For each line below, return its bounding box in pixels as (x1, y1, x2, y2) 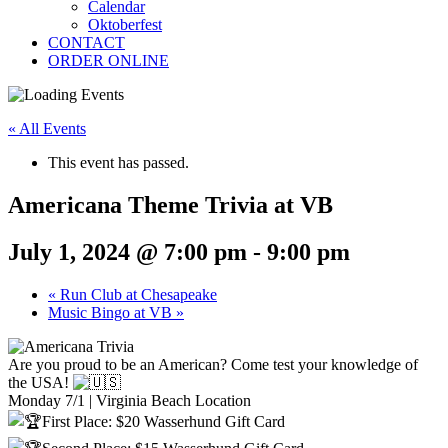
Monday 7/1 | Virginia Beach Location (8, 391, 251, 409)
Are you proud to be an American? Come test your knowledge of (8, 355, 418, 373)
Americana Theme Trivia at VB (8, 191, 333, 218)
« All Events (8, 120, 86, 137)
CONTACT (48, 34, 125, 51)
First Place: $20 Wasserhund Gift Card (42, 412, 285, 430)
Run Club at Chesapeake (56, 285, 217, 303)
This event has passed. (48, 154, 189, 171)
